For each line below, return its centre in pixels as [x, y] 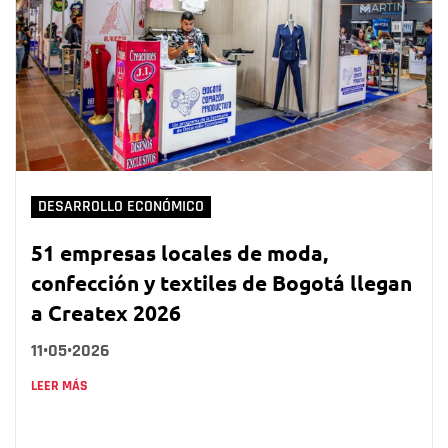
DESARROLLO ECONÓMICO [121, 206]
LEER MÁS [59, 385]
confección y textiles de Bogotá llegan [221, 282]
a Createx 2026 [106, 312]
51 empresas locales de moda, [179, 252]
